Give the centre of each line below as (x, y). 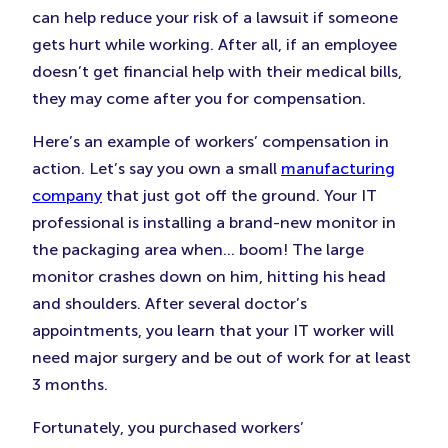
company (67, 195)
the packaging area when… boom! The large (198, 249)
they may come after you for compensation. (199, 98)
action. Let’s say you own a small (156, 168)
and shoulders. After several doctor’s (169, 303)
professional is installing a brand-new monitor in (214, 222)
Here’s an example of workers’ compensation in (210, 141)
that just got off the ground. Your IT (239, 195)
